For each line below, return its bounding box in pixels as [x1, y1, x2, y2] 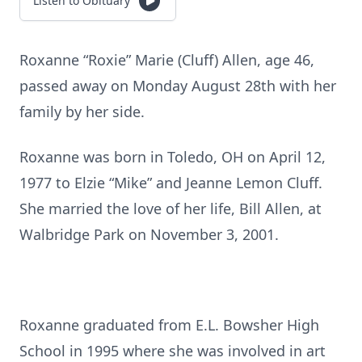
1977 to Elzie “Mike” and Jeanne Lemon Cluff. [19, 173, 322, 192]
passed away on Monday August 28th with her [19, 76, 336, 95]
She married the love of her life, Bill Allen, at [19, 199, 322, 218]
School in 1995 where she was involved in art [19, 341, 326, 360]
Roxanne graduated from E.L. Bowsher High [19, 315, 319, 335]
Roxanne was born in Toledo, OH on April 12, [19, 147, 326, 166]
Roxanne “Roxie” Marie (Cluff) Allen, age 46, [19, 50, 314, 69]
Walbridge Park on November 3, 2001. [19, 225, 279, 244]
